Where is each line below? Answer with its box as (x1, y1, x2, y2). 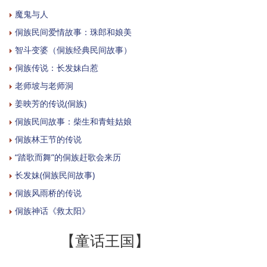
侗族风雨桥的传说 (15, 187, 82, 198)
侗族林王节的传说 (15, 133, 82, 145)
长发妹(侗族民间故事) (15, 169, 95, 181)
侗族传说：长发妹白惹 (15, 61, 98, 73)
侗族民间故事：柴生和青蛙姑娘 (15, 115, 132, 127)
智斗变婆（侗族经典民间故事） (15, 44, 132, 55)
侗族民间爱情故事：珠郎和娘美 (15, 26, 132, 38)
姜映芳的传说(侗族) (15, 97, 86, 109)
